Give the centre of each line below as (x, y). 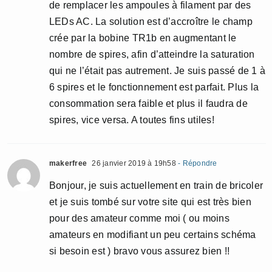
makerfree (68, 163)
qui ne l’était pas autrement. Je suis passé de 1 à (157, 70)
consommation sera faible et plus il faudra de (148, 103)
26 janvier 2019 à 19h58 (133, 163)
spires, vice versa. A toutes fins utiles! (132, 120)
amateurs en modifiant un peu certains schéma (153, 234)
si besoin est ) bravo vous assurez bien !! (140, 251)
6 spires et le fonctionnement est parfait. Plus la (154, 87)
